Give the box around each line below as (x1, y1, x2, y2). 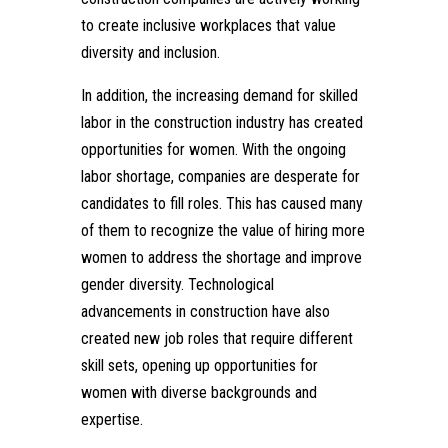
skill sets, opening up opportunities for (80, 356, 318, 376)
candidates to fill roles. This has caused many (80, 194, 363, 214)
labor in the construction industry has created (80, 113, 363, 133)
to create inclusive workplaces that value (80, 16, 336, 36)
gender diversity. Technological (80, 275, 274, 295)
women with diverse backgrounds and (80, 383, 317, 403)
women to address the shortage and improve (80, 248, 362, 268)
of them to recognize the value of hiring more (80, 221, 365, 241)
